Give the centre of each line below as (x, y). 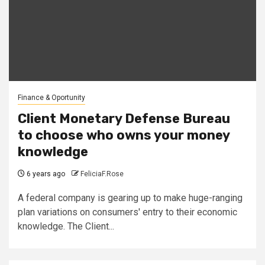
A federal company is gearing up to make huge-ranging (130, 198)
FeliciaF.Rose (102, 174)
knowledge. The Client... (66, 226)
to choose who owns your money (124, 135)
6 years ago (45, 174)
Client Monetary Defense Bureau (124, 118)
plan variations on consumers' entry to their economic (127, 212)
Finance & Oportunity (51, 97)
